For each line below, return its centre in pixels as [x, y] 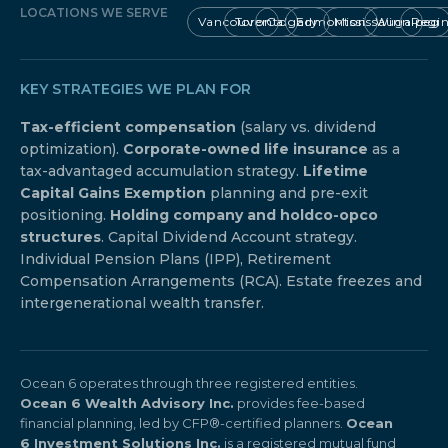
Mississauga [373, 21]
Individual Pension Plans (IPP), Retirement [175, 258]
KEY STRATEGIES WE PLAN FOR [135, 88]
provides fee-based [299, 403]
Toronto [261, 21]
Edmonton [332, 21]
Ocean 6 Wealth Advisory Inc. [127, 403]
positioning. [65, 214]
